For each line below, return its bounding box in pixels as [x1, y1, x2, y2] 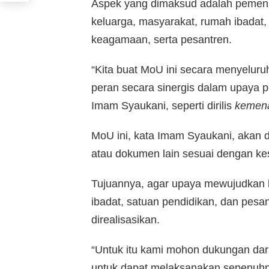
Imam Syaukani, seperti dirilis [91, 100, 235, 112]
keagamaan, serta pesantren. [91, 34, 232, 46]
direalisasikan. [91, 214, 160, 226]
